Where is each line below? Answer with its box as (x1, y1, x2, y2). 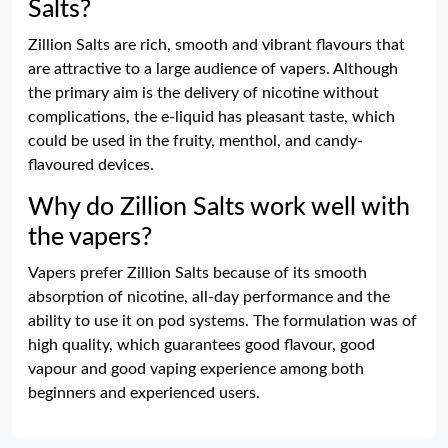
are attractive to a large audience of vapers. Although (28, 61, 398, 77)
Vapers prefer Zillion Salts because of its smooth (28, 265, 367, 281)
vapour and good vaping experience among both (28, 361, 364, 377)
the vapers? (28, 225, 152, 250)
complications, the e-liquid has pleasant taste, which (28, 109, 395, 125)
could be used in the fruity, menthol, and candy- (28, 133, 363, 149)
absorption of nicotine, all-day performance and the (28, 289, 390, 305)
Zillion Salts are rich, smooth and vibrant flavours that (28, 37, 405, 53)
